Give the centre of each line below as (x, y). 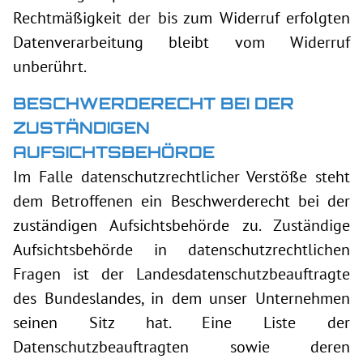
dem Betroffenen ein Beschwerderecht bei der (181, 201)
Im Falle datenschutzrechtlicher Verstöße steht (181, 177)
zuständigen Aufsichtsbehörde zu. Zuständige (181, 225)
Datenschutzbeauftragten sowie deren (181, 347)
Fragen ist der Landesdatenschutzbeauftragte (181, 274)
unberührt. (50, 66)
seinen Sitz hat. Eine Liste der (181, 322)
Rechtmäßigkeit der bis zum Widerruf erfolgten (181, 18)
